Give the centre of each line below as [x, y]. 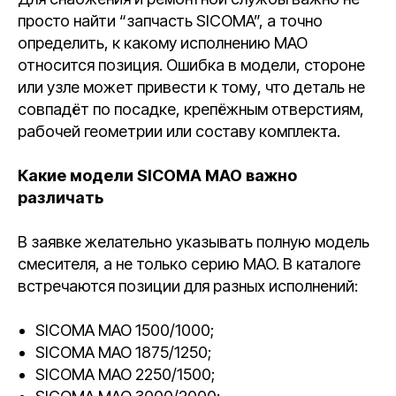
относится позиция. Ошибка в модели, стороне [191, 65]
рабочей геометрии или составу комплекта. [179, 131]
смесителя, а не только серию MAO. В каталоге [189, 264]
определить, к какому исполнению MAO [163, 43]
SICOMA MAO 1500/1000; [125, 330]
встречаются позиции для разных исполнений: [188, 286]
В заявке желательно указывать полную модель [194, 242]
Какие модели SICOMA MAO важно [157, 175]
